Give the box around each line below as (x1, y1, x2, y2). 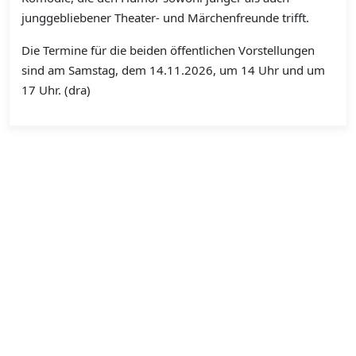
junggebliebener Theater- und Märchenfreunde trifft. (21, 10, 309, 26)
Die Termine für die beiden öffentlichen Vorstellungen (21, 42, 315, 59)
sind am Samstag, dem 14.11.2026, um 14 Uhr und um (21, 62, 325, 79)
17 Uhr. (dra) (21, 82, 91, 99)
